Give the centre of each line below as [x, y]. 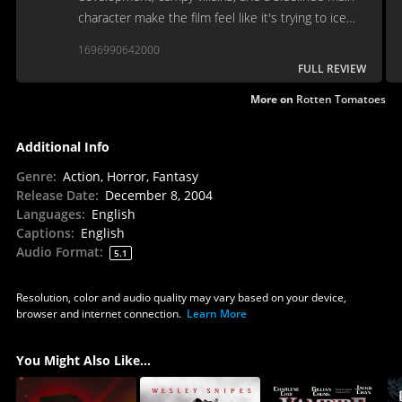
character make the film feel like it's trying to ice [212, 17]
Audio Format [57, 251]
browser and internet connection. [98, 313]
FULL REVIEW [332, 68]
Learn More [216, 313]
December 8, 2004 [158, 195]
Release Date [55, 195]
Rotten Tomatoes [341, 99]
